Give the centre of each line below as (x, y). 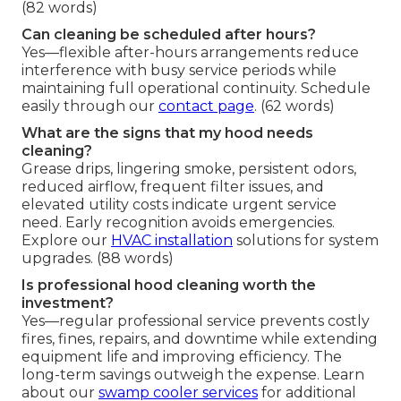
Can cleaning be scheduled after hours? (169, 35)
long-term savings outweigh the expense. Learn (193, 375)
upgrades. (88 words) (98, 259)
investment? (68, 303)
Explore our (66, 241)
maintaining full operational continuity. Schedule (196, 89)
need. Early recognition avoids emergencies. (178, 223)
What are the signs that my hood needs (167, 133)
